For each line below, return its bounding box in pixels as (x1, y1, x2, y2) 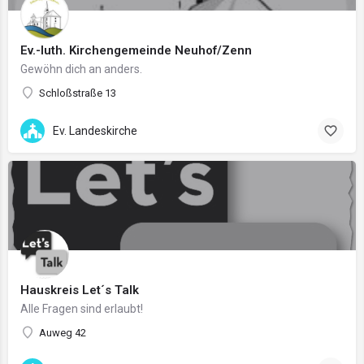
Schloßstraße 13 (39, 87, 116, 99)
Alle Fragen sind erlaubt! (20, 302, 143, 315)
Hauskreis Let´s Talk (20, 283, 139, 297)
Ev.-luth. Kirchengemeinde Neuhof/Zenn (20, 43, 252, 58)
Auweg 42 (39, 327, 86, 339)
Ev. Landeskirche (53, 123, 137, 137)
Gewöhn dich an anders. (20, 63, 142, 76)
